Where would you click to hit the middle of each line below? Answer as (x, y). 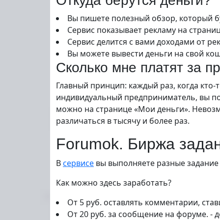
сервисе (78, 163)
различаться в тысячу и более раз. (123, 121)
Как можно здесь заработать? (114, 183)
